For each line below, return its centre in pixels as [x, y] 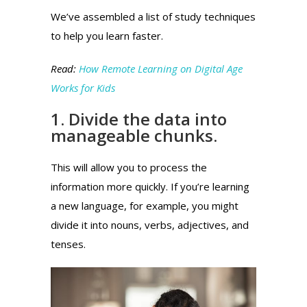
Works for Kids [83, 87]
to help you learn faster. [107, 35]
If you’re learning [210, 186]
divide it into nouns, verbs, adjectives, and [150, 224]
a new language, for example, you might [145, 205]
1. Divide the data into [139, 119]
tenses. [68, 244]
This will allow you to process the [129, 167]
